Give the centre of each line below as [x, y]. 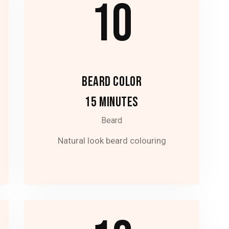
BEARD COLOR [112, 82]
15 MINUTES [112, 102]
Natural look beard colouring [112, 141]
